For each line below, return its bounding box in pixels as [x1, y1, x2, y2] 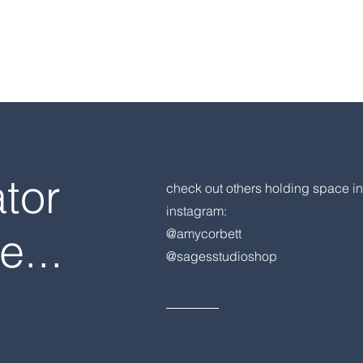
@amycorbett [165, 225, 241, 241]
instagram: [165, 203, 227, 219]
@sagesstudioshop [165, 248, 277, 264]
